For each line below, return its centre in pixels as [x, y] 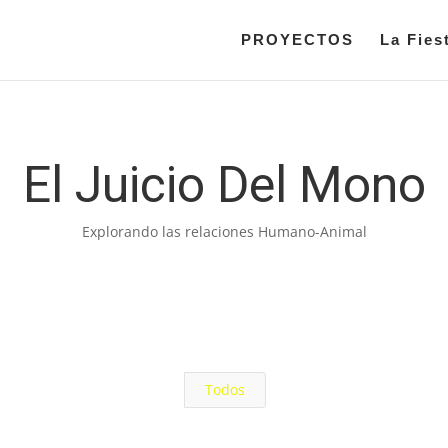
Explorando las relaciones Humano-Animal [224, 231]
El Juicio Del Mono [224, 185]
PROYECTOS [297, 39]
